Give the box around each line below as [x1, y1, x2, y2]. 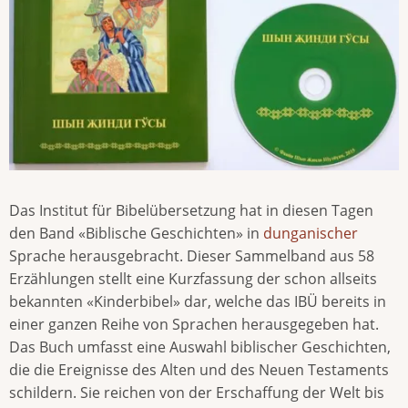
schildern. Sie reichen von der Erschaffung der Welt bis [9, 382, 384, 403]
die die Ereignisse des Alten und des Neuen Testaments [9, 360, 389, 381]
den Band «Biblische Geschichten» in [9, 223, 263, 244]
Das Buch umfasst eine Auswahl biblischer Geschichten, [9, 337, 391, 358]
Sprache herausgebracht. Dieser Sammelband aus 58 [9, 246, 374, 267]
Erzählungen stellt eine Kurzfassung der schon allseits [9, 269, 377, 290]
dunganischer [263, 223, 358, 244]
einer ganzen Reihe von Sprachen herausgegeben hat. [9, 314, 379, 335]
